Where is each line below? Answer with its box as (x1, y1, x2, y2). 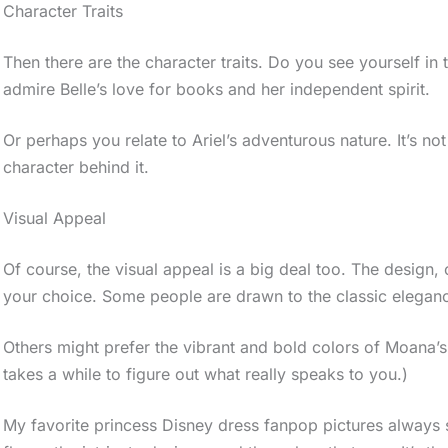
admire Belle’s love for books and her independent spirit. (3, 78, 431, 99)
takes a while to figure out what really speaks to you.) (3, 363, 409, 384)
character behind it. (3, 156, 150, 177)
